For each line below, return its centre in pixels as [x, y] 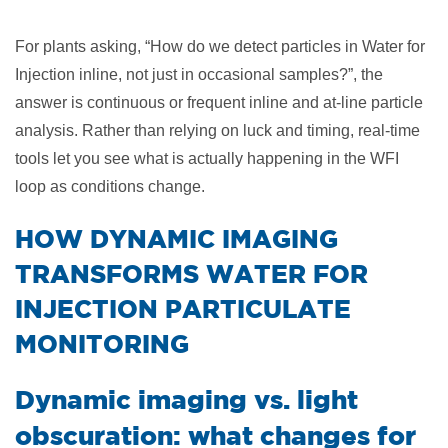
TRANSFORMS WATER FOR [191, 273]
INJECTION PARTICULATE [183, 308]
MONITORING [102, 343]
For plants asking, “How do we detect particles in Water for [220, 46]
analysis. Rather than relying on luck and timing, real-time [217, 130]
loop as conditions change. [110, 186]
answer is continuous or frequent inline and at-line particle [219, 102]
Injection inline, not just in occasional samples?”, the [199, 74]
